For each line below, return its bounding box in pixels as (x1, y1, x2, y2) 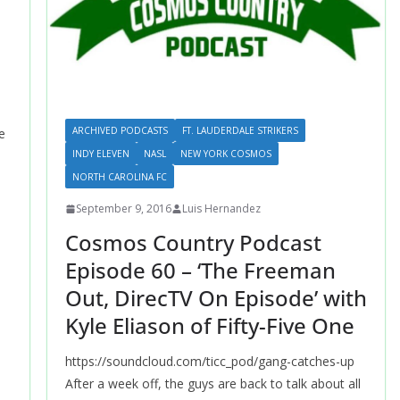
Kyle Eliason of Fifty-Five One (64, 311, 354, 340)
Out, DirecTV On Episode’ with (64, 283, 367, 312)
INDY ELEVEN (71, 147, 129, 160)
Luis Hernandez (181, 201, 261, 216)
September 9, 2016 (75, 201, 171, 216)
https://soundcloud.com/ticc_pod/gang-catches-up (64, 353, 354, 370)
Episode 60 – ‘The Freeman (64, 255, 336, 285)
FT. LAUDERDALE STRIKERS (181, 124, 298, 137)
